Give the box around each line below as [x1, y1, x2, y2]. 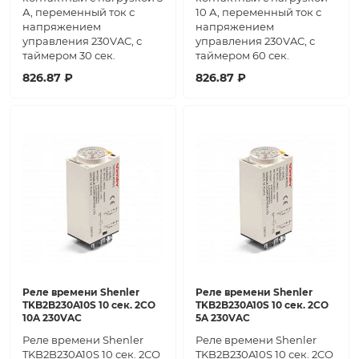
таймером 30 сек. [22, 49, 115, 63]
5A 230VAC [196, 312, 250, 325]
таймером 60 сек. [196, 49, 289, 63]
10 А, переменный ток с [196, 6, 321, 19]
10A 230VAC [22, 312, 82, 325]
